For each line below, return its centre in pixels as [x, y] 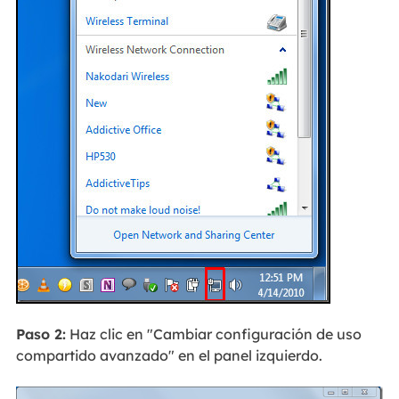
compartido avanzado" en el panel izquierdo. [169, 356]
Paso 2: [41, 334]
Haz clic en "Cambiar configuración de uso [213, 334]
